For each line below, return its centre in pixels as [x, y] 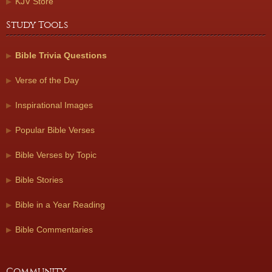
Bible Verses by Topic [56, 155]
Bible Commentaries [54, 229]
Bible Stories [39, 180]
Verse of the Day [47, 80]
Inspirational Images [54, 105]
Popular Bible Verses [55, 130]
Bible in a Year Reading [60, 205]
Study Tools [37, 25]
